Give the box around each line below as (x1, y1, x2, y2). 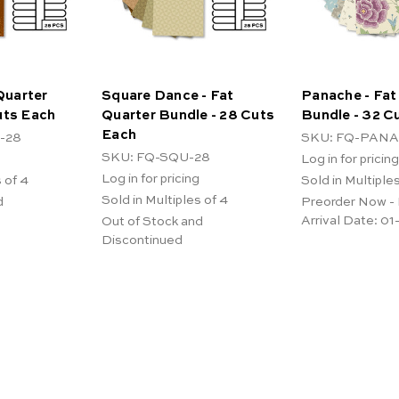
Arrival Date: (301, 214, 378, 227)
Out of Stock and (102, 215, 203, 228)
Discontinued (102, 233, 183, 247)
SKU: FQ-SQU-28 (102, 151, 210, 164)
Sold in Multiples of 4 (102, 193, 228, 207)
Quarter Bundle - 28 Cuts (102, 108, 274, 122)
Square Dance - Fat (102, 88, 234, 102)
